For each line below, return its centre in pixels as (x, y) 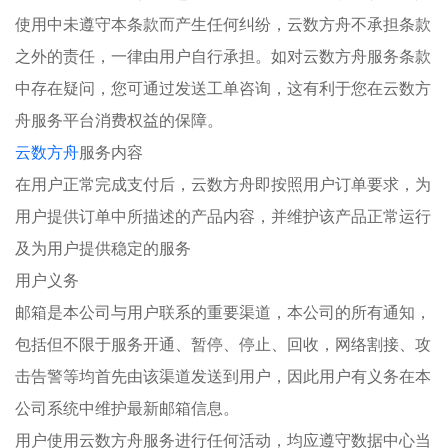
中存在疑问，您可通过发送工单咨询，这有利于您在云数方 (223, 87)
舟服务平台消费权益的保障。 (119, 119)
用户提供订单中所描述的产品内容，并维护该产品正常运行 (223, 215)
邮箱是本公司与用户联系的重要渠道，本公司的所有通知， (223, 311)
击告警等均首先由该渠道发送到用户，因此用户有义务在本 (223, 375)
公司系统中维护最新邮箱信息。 (127, 407)
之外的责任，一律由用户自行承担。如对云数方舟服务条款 (223, 55)
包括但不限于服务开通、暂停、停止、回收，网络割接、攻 (223, 343)
